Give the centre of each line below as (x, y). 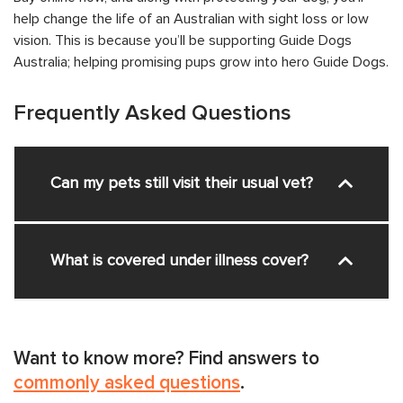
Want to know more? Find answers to (166, 358)
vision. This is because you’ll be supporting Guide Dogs (183, 40)
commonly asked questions (127, 382)
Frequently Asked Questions (152, 113)
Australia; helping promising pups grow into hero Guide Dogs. (201, 62)
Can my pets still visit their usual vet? (182, 183)
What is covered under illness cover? (179, 260)
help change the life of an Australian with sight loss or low (191, 18)
